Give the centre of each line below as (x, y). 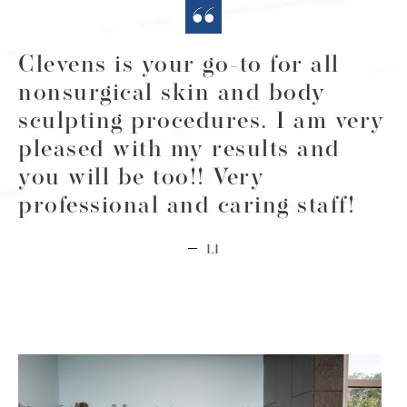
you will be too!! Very (141, 179)
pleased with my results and (179, 151)
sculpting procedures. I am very (202, 123)
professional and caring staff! (187, 207)
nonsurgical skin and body (172, 94)
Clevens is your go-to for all (179, 66)
